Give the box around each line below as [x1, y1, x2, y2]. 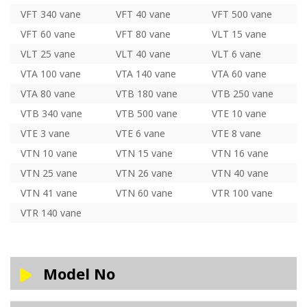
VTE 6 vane [116, 126, 166, 140]
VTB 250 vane [211, 86, 273, 100]
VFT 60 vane [21, 27, 75, 40]
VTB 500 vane [116, 106, 178, 120]
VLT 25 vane [21, 47, 75, 60]
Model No [43, 262, 115, 284]
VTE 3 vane [21, 126, 70, 140]
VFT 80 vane [116, 27, 171, 40]
